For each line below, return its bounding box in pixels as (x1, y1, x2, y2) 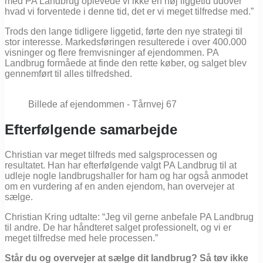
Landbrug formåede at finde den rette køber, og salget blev (5, 58, 247, 68)
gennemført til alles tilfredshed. (5, 68, 132, 79)
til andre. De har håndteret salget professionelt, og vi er (5, 222, 231, 232)
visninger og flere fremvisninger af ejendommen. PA (5, 47, 218, 58)
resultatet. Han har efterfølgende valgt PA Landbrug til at (5, 160, 237, 170)
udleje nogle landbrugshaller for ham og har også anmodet (5, 170, 248, 181)
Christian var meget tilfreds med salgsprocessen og (5, 149, 217, 160)
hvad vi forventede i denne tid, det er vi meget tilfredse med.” (5, 6, 254, 16)
